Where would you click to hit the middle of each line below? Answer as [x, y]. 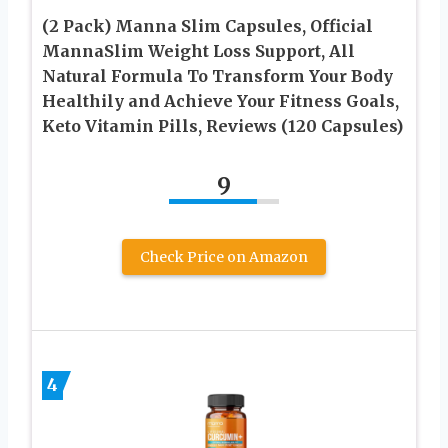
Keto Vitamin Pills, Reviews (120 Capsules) [222, 125]
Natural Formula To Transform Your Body [217, 75]
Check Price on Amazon [224, 256]
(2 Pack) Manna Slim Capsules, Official [207, 25]
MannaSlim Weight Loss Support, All [198, 50]
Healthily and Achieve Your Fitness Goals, [220, 100]
